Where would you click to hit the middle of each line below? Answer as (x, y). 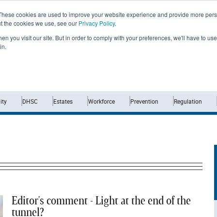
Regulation (188, 101)
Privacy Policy (97, 23)
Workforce (101, 101)
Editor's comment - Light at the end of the (101, 201)
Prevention (144, 101)
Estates (63, 101)
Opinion (152, 56)
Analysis (198, 56)
